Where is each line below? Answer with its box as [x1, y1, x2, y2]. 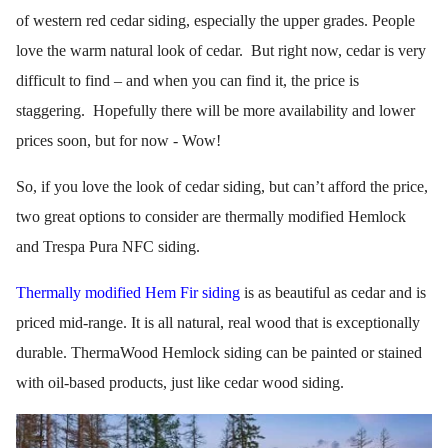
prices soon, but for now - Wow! [16, 131, 221, 149]
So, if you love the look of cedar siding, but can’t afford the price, [16, 177, 428, 195]
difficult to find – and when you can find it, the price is [16, 71, 359, 89]
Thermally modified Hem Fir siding [16, 283, 240, 301]
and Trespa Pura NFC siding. [16, 237, 200, 255]
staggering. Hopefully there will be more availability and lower [16, 101, 415, 119]
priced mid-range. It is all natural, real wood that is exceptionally [16, 313, 420, 331]
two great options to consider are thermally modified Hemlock [16, 207, 406, 225]
